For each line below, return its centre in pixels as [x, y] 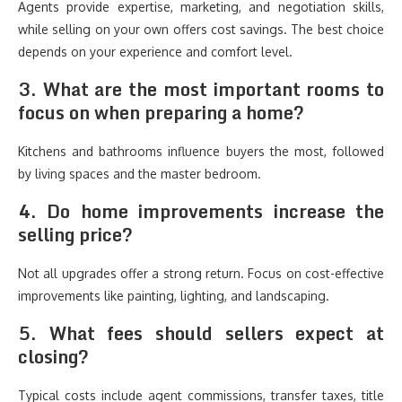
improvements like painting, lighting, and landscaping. [174, 296]
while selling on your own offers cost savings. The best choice [201, 29]
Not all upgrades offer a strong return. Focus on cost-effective [201, 273]
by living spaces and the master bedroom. [140, 174]
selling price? [75, 235]
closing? [53, 357]
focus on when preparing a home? [161, 113]
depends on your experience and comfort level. [155, 52]
